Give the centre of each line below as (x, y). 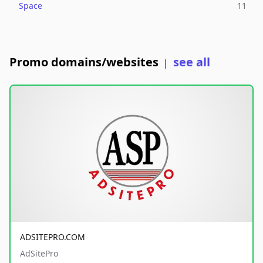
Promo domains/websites (84, 62)
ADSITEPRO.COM (53, 237)
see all (192, 62)
